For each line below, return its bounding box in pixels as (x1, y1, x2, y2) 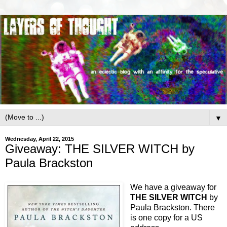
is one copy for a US (130, 213, 203, 222)
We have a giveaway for (130, 182, 216, 192)
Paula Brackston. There (130, 203, 215, 212)
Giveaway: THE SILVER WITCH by (5, 141, 195, 156)
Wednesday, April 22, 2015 (5, 135, 74, 142)
